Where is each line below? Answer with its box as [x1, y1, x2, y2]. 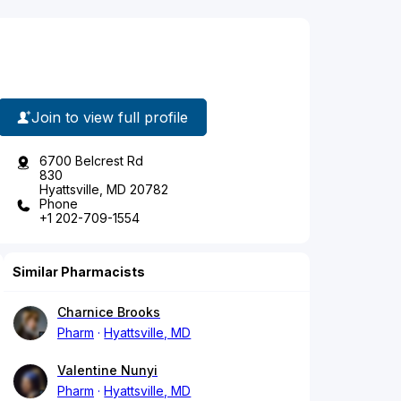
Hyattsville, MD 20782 [39, 182, 168, 198]
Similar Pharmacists [13, 264, 145, 280]
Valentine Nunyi [57, 363, 158, 379]
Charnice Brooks [57, 304, 160, 320]
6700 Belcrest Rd [39, 153, 143, 169]
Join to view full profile [31, 107, 188, 126]
